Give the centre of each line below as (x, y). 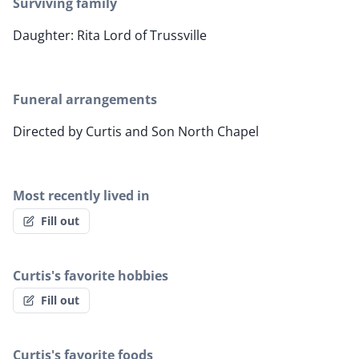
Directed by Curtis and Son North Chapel (136, 132)
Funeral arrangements (85, 100)
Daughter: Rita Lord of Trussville (110, 36)
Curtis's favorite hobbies (91, 275)
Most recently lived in (81, 196)
